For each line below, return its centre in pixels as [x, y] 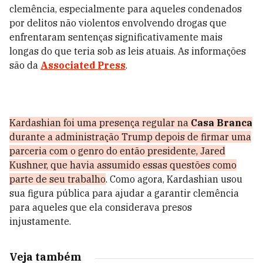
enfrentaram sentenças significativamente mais [116, 37]
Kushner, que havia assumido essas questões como [123, 165]
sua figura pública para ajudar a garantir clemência [124, 193]
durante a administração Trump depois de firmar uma [130, 137]
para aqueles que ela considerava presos [101, 207]
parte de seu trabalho [58, 179]
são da [25, 65]
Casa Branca [222, 123]
